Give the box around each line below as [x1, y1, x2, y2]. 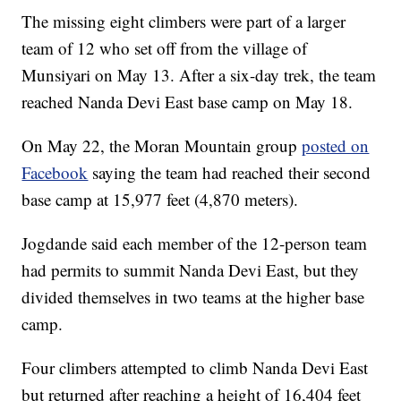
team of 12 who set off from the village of [21, 37, 308, 60]
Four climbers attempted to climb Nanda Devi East [21, 356, 369, 380]
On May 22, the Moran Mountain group [21, 134, 303, 158]
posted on [302, 134, 370, 158]
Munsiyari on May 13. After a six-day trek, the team [21, 64, 377, 87]
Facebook [21, 161, 89, 184]
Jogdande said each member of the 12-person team [21, 232, 368, 255]
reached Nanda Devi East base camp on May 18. [21, 90, 354, 114]
